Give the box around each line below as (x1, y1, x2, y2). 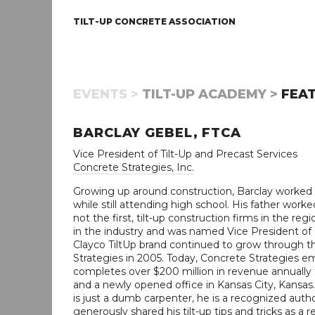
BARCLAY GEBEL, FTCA (73, 125, 242, 141)
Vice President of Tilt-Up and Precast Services (73, 148, 297, 160)
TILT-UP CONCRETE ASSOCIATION (73, 16, 236, 27)
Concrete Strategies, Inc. (73, 161, 194, 174)
